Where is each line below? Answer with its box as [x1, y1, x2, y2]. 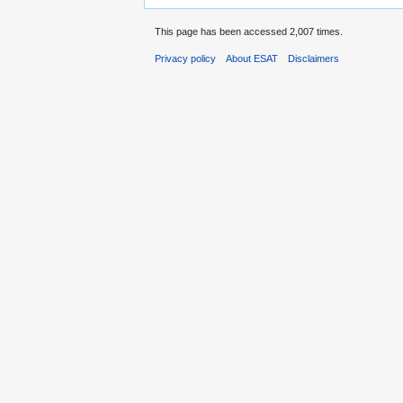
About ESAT [226, 52, 279, 64]
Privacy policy [155, 52, 216, 64]
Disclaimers [288, 52, 340, 64]
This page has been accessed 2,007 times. [155, 25, 343, 37]
